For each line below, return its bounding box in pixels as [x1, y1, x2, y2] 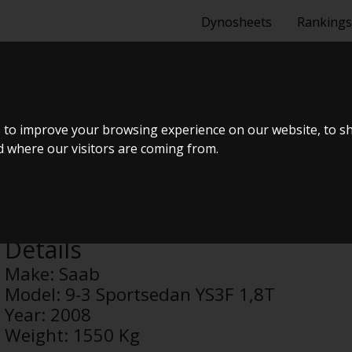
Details [5, 233, 82, 266]
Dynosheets [201, 13, 272, 31]
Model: [5, 282, 66, 306]
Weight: [5, 323, 74, 347]
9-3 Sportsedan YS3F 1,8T [65, 282, 276, 306]
